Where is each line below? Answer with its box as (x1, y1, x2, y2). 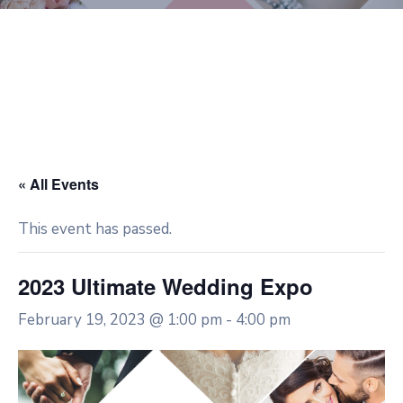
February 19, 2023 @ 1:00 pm (18, 309, 222, 330)
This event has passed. (18, 218, 172, 239)
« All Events (18, 173, 99, 194)
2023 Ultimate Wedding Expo (18, 270, 313, 301)
